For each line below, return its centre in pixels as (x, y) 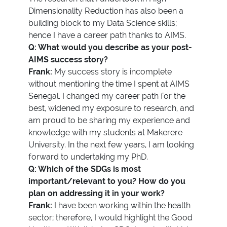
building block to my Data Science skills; (103, 23)
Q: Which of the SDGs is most (85, 169)
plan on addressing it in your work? (97, 193)
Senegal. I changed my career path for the (107, 96)
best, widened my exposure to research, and (111, 108)
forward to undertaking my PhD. (88, 157)
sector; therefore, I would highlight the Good (110, 217)
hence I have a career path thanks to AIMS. (107, 35)
